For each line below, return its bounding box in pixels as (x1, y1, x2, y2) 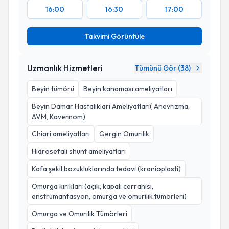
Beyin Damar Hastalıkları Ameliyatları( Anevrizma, (32, 102, 190, 111)
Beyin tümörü (32, 84, 74, 94)
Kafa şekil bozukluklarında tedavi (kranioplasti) (32, 164, 181, 173)
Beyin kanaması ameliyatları (83, 84, 172, 94)
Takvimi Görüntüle (84, 32, 145, 41)
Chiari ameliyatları (32, 129, 90, 139)
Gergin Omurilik (99, 129, 149, 139)
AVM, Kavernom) (32, 112, 85, 121)
